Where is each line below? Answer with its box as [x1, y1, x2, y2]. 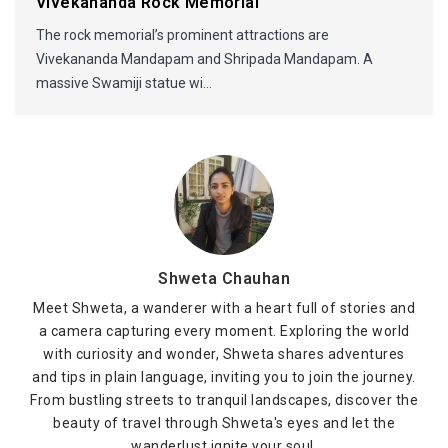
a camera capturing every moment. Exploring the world [38, 323, 410, 339]
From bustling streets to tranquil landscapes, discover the [30, 392, 418, 408]
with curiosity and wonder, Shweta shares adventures [43, 346, 405, 362]
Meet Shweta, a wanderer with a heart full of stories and [33, 300, 415, 316]
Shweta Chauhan [158, 269, 290, 288]
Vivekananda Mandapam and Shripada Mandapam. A [36, 51, 373, 67]
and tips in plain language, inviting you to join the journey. [32, 369, 416, 385]
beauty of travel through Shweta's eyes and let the [53, 415, 395, 431]
